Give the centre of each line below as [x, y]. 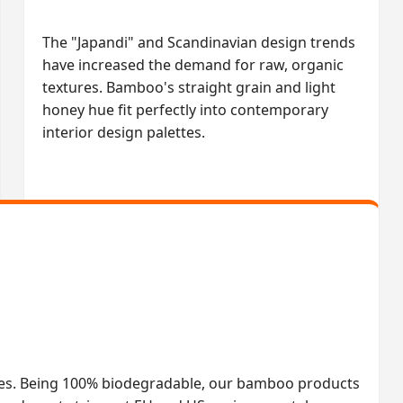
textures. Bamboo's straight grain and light [188, 88]
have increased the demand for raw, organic [193, 65]
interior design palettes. [123, 133]
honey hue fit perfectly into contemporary [185, 110]
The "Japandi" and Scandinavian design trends [198, 43]
